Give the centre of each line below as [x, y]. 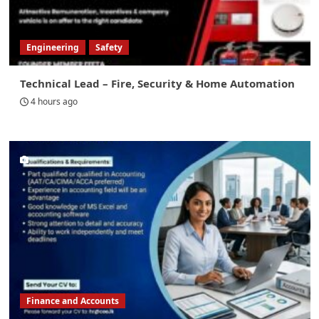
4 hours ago [54, 102]
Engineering [52, 48]
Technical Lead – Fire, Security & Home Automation [157, 84]
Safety [109, 48]
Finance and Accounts [72, 301]
